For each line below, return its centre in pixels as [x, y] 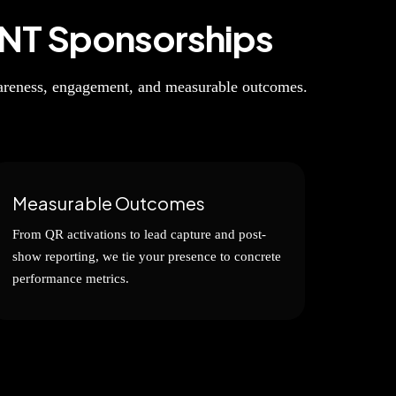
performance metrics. [71, 278]
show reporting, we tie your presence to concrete [147, 256]
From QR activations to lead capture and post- [139, 234]
